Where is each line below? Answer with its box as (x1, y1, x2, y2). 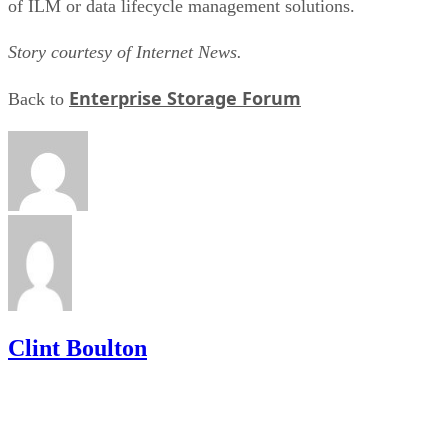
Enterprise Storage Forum (69, 85, 301, 110)
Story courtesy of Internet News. (8, 41, 242, 62)
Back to (8, 88, 69, 109)
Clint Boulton (8, 334, 147, 361)
